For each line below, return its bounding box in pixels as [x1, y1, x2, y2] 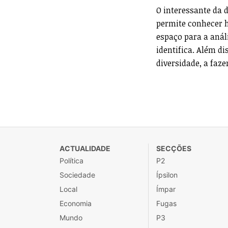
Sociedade [60, 170, 95, 179]
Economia [60, 199, 92, 208]
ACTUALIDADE [60, 144, 110, 153]
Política [60, 156, 83, 165]
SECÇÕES [156, 144, 191, 153]
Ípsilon [156, 170, 178, 179]
